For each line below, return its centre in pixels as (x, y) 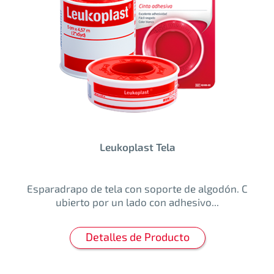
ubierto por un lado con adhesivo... (137, 202)
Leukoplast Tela (137, 147)
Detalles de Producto (137, 237)
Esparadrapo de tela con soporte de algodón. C (137, 189)
